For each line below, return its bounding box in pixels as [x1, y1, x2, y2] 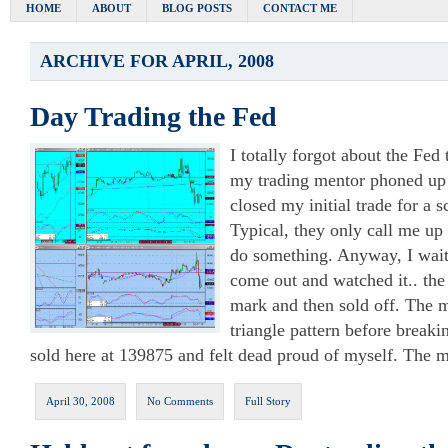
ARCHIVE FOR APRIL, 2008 [40, 51, 274, 71]
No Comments [147, 395, 213, 407]
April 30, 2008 [46, 395, 115, 407]
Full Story [245, 395, 291, 407]
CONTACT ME [263, 2, 337, 14]
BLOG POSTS [162, 2, 232, 14]
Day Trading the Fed [30, 101, 277, 132]
